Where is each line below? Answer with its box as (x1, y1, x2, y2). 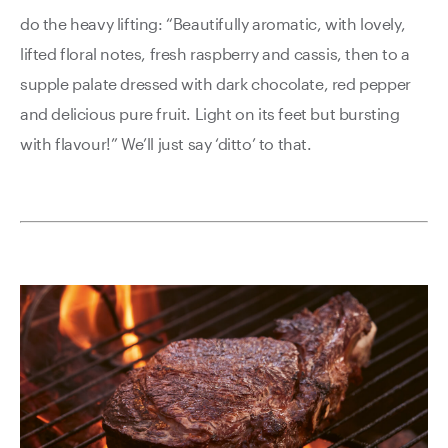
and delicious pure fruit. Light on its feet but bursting (20, 104, 400, 124)
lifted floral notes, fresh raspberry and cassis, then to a (20, 44, 410, 64)
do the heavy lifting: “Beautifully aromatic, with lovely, (20, 14, 406, 34)
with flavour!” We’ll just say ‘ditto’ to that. (20, 134, 312, 154)
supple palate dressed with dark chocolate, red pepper (20, 74, 411, 94)
